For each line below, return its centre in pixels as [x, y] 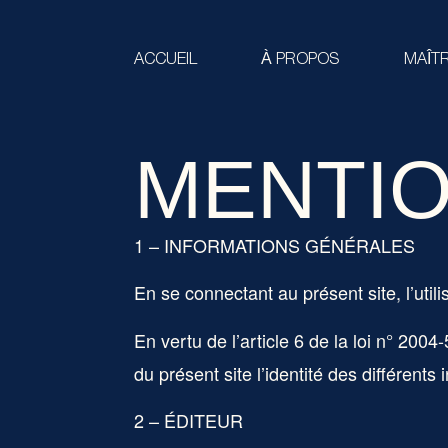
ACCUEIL [166, 60]
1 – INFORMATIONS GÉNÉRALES [275, 245]
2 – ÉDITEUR [189, 420]
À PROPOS [301, 60]
